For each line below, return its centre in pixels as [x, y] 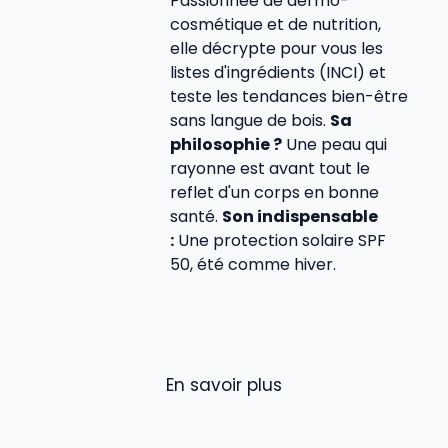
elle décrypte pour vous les [276, 49]
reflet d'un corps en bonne [274, 193]
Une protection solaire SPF [280, 241]
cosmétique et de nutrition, [275, 25]
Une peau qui [334, 145]
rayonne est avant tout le [270, 169]
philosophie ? [226, 145]
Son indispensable [300, 217]
